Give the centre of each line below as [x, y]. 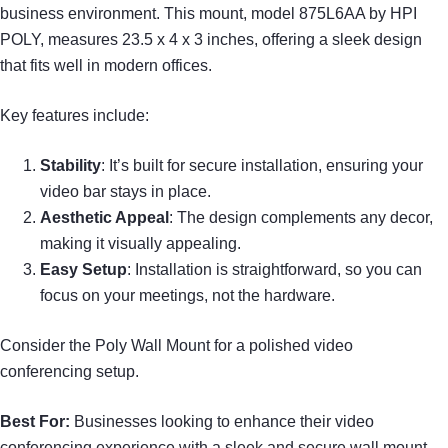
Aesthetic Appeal [104, 218]
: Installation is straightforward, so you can [274, 270]
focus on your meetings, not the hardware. [187, 296]
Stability [70, 166]
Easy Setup [83, 270]
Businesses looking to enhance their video [222, 422]
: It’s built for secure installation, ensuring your [262, 166]
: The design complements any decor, [301, 218]
